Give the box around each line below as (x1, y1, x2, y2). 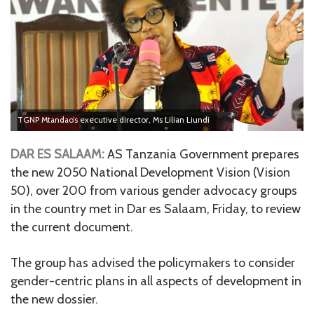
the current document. (11, 219, 133, 235)
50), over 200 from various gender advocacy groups (11, 182, 297, 198)
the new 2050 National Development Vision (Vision (11, 164, 290, 180)
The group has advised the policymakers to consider (11, 254, 295, 271)
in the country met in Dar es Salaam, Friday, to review (11, 200, 301, 217)
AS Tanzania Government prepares (104, 146, 299, 162)
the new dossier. (11, 291, 98, 307)
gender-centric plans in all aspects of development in (11, 273, 301, 289)
